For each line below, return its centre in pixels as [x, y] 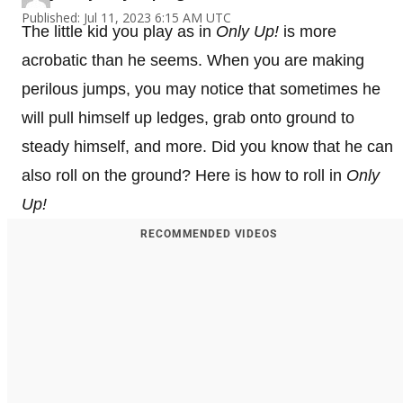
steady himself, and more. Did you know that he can [207, 146]
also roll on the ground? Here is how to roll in [184, 175]
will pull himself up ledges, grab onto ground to [188, 117]
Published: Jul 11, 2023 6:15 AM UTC [126, 17]
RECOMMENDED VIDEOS [209, 233]
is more [308, 31]
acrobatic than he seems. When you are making [193, 60]
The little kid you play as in [119, 31]
